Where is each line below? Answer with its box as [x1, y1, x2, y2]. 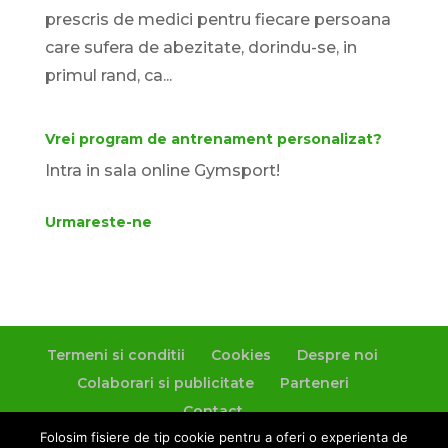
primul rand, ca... [44, 66, 172, 86]
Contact [182, 402, 243, 421]
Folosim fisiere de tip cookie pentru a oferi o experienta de [40, 429, 408, 445]
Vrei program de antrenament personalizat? [44, 130, 382, 149]
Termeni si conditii [47, 346, 186, 365]
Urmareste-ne [44, 213, 152, 232]
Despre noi [297, 346, 379, 365]
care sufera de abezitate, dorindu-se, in [44, 38, 357, 58]
